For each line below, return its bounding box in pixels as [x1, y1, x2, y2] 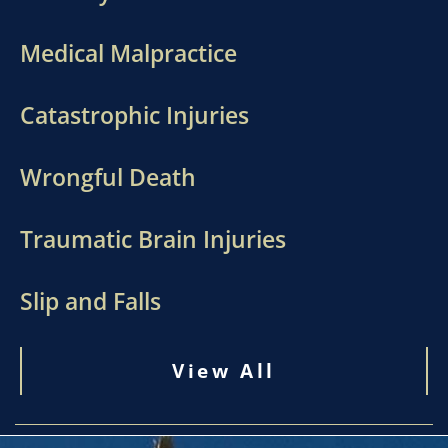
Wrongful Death [20, 160, 196, 193]
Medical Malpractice [20, 36, 237, 69]
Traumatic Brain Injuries [20, 222, 286, 255]
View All [172, 357, 276, 384]
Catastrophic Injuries [20, 98, 249, 131]
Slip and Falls [20, 284, 161, 317]
